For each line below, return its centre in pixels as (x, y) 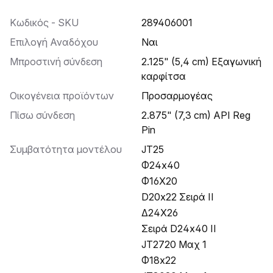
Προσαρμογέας (181, 96)
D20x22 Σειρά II (178, 197)
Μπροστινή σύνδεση (60, 62)
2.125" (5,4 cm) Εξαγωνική (145, 62)
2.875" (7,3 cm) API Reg (145, 115)
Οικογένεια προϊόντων (66, 96)
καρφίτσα (164, 76)
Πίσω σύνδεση (46, 115)
